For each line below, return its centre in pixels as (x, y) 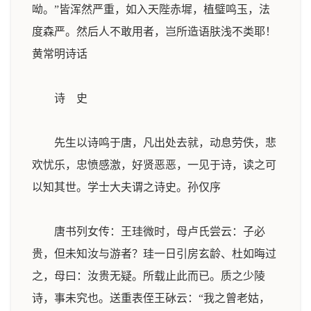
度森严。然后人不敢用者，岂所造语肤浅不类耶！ (154, 32)
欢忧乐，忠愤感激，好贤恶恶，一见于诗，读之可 (154, 165)
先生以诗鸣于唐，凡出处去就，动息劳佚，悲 (154, 143)
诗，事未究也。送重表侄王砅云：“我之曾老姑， (151, 298)
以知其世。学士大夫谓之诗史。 (110, 187)
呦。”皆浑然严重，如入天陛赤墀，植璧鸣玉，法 (151, 9)
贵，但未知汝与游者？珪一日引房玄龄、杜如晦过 (154, 254)
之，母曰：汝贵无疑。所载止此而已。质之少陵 (149, 276)
